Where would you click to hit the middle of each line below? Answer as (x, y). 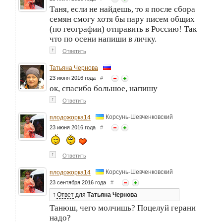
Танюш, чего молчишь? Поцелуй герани (123, 208)
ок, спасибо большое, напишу (104, 89)
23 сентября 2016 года (80, 183)
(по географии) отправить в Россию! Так (123, 29)
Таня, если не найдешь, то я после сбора (122, 9)
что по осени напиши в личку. (103, 39)
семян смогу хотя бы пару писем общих (122, 19)
